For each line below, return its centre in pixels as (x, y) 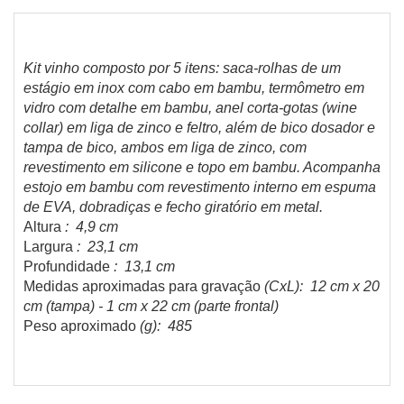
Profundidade (67, 267)
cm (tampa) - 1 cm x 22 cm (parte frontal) (151, 307)
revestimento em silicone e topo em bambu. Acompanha (202, 168)
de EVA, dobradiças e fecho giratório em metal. (173, 207)
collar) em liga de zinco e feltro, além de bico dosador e (199, 128)
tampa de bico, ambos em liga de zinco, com (165, 148)
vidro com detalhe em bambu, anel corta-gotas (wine (190, 108)
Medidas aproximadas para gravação (142, 287)
